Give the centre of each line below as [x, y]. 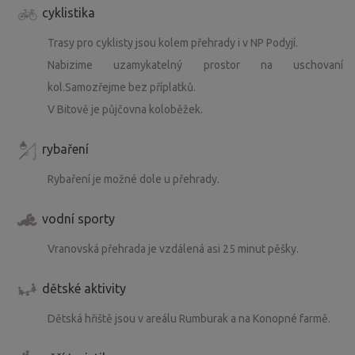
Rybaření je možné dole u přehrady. [134, 179]
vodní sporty [78, 218]
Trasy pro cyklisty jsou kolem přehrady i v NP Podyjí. [173, 42]
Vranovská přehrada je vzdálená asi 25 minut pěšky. [173, 248]
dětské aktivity [84, 288]
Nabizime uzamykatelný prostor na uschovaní [195, 65]
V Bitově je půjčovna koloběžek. [125, 109]
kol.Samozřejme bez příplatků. [122, 87]
